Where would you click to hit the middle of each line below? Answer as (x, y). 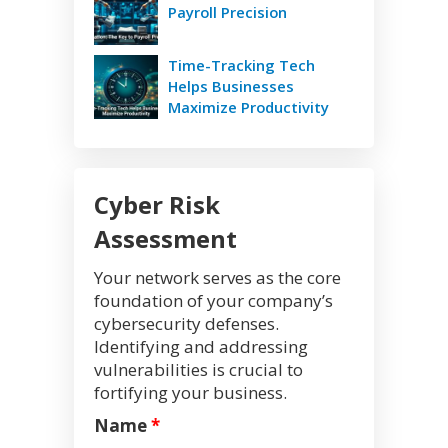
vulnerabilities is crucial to (198, 370)
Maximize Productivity (248, 107)
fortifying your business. (190, 393)
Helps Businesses (231, 86)
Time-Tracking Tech (241, 65)
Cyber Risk (157, 205)
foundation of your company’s (213, 301)
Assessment (165, 239)
